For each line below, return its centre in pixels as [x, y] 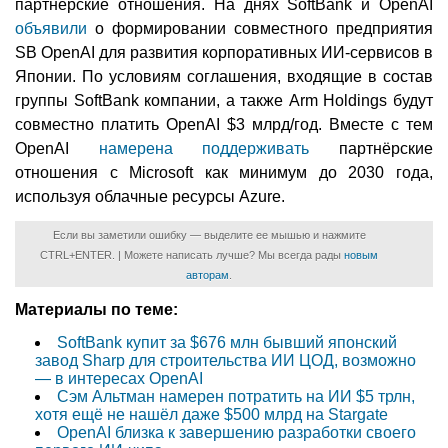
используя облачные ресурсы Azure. [150, 197]
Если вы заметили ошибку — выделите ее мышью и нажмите [209, 235]
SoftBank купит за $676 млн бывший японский [227, 343]
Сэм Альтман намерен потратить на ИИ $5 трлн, [236, 397]
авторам [207, 275]
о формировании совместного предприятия [260, 29]
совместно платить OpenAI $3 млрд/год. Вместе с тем [224, 125]
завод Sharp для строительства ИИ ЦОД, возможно [225, 361]
